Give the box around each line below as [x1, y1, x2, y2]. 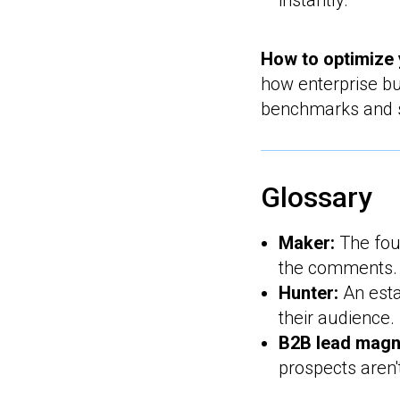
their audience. [279, 307, 395, 329]
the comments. [279, 257, 397, 279]
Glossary [261, 180, 372, 214]
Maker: [279, 232, 335, 254]
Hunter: [279, 282, 338, 304]
